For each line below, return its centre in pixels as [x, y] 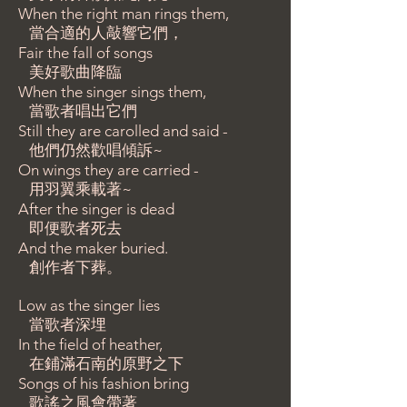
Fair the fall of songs [85, 53]
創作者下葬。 [70, 267]
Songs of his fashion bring [104, 383]
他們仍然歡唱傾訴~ [90, 150]
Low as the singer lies [89, 305]
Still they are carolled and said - [123, 131]
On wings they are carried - [119, 170]
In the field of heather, [90, 344]
